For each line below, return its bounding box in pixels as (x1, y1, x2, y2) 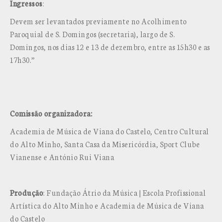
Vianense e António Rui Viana (10, 152, 114, 162)
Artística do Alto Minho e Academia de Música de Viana (10, 200, 204, 211)
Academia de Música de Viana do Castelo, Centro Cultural (10, 126, 209, 136)
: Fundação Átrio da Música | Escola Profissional (43, 187, 206, 198)
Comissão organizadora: (10, 108, 92, 118)
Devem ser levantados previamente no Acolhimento (10, 16, 187, 26)
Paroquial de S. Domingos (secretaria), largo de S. (10, 29, 175, 39)
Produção (10, 187, 43, 198)
